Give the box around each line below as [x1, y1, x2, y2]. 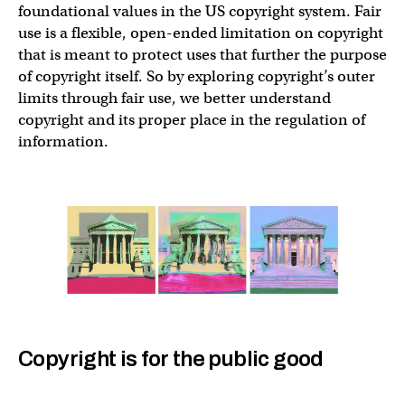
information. [18, 131, 108, 151]
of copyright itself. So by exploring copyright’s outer [18, 66, 375, 86]
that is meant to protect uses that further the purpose [18, 44, 387, 64]
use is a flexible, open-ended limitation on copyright [18, 23, 383, 42]
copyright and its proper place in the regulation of [18, 109, 365, 129]
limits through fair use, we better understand [18, 88, 331, 108]
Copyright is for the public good [18, 346, 324, 371]
